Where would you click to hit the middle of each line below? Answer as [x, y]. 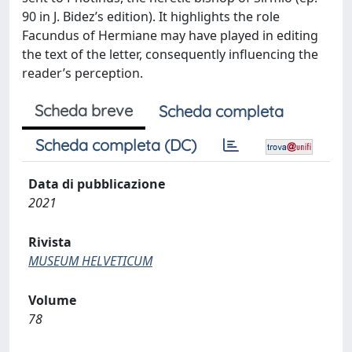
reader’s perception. [82, 73]
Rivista [50, 242]
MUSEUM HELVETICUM [90, 261]
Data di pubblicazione [97, 184]
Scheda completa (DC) [116, 145]
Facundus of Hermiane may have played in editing [170, 35]
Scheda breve [84, 110]
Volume [52, 300]
